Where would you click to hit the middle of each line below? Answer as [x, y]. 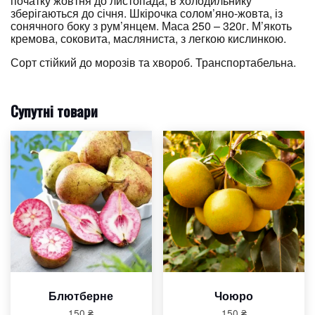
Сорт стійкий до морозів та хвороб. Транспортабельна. [153, 62]
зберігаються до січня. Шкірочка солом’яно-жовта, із [147, 13]
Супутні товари [54, 111]
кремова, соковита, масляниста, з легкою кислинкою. [148, 38]
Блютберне [81, 295]
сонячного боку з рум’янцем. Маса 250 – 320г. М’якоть [151, 25]
